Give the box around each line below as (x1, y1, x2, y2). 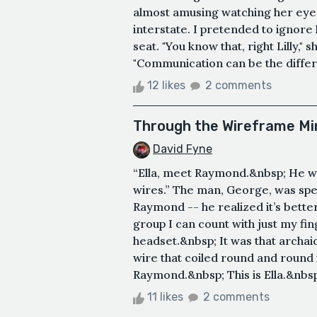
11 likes (144, 290, 186, 304)
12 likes (144, 79, 188, 93)
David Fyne (153, 142, 212, 156)
